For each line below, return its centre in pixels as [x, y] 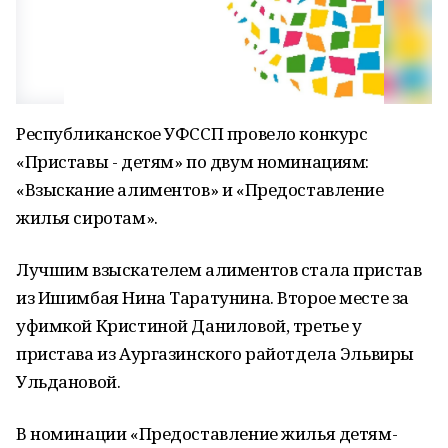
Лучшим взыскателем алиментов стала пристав [219, 269]
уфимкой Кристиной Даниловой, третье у [189, 325]
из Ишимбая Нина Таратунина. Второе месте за [212, 297]
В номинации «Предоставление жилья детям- [207, 433]
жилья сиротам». [87, 217]
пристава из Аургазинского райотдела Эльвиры [215, 353]
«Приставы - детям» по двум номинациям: [193, 161]
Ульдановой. [68, 381]
